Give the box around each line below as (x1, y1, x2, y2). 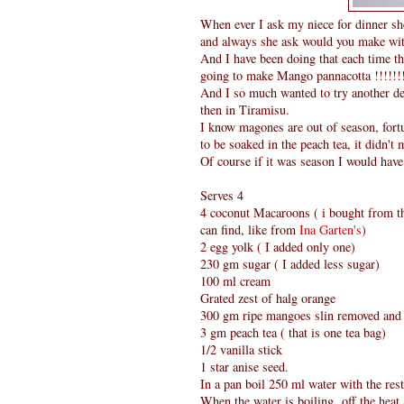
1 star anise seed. (200, 357, 289, 375)
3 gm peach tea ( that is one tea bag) (200, 323, 386, 341)
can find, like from (200, 220, 299, 238)
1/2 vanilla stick (200, 340, 282, 358)
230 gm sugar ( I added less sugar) (200, 254, 380, 272)
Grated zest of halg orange (200, 289, 335, 307)
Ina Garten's (299, 220, 362, 238)
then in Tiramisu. (200, 100, 289, 118)
